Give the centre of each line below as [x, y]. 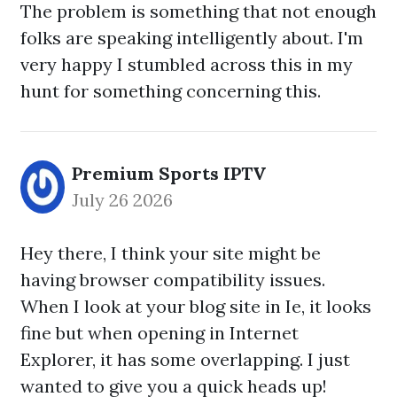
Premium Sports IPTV [169, 173]
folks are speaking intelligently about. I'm [192, 38]
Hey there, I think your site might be [171, 253]
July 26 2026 [122, 200]
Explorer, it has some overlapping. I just [185, 359]
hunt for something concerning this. [171, 91]
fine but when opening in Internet [160, 333]
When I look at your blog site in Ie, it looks [196, 306]
